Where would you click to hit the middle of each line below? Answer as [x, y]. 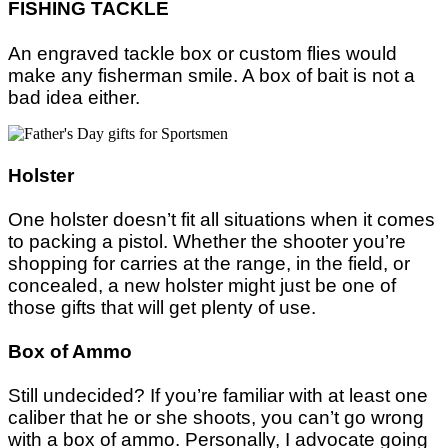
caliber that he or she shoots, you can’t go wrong [216, 418]
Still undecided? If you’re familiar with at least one [218, 396]
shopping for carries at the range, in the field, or [209, 263]
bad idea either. [74, 97]
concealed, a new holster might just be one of [202, 285]
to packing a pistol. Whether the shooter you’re [207, 241]
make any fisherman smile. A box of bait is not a [211, 75]
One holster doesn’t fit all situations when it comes [221, 219]
